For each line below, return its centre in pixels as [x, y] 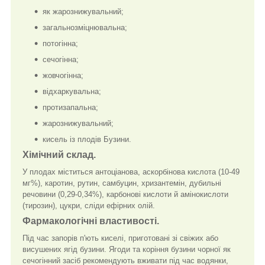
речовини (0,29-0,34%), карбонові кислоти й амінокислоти [125, 194]
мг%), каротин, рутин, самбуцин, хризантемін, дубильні [122, 183]
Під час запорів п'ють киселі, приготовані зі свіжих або [120, 238]
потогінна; [60, 43]
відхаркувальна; [72, 91]
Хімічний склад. [59, 154]
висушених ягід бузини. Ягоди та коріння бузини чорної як [127, 249]
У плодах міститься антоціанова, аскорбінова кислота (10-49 [131, 172]
